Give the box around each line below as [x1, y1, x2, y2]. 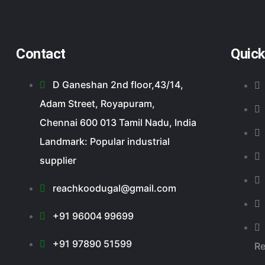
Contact [16, 45, 66, 62]
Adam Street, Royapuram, [40, 97, 155, 109]
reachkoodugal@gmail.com [53, 182, 176, 194]
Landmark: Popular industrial [40, 135, 170, 147]
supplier [40, 154, 76, 166]
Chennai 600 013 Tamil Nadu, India [40, 116, 196, 128]
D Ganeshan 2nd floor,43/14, [53, 78, 183, 91]
